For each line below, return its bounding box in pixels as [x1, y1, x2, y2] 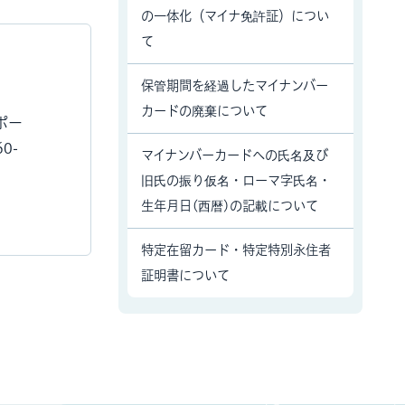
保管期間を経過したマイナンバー [141, 79, 328, 92]
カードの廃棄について [141, 104, 268, 118]
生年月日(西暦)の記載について [141, 199, 318, 212]
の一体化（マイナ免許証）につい [141, 9, 329, 23]
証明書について [141, 268, 230, 282]
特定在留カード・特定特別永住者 [141, 243, 331, 257]
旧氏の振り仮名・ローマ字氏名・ [141, 174, 331, 187]
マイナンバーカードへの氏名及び [141, 148, 328, 162]
